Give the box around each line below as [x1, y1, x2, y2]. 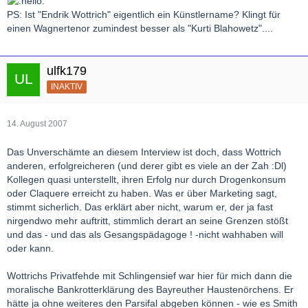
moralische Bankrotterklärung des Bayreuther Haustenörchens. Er [7, 284, 294, 296]
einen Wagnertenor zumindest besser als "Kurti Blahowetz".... [7, 23, 273, 34]
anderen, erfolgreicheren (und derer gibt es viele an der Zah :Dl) [7, 160, 287, 172]
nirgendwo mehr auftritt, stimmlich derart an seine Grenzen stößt [7, 215, 288, 227]
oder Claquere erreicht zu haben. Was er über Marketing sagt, [7, 188, 277, 199]
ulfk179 [47, 64, 87, 78]
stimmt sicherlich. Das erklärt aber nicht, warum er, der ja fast [7, 201, 273, 213]
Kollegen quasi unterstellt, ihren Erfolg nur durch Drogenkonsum [7, 174, 286, 186]
